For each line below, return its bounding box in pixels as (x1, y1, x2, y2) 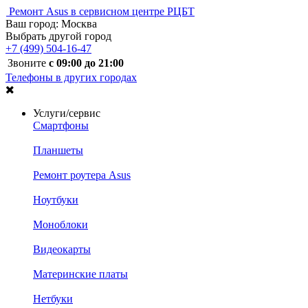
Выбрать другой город (5, 30, 111, 42)
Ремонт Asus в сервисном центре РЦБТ (9, 5, 195, 17)
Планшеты (33, 144, 83, 156)
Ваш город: (5, 18, 61, 30)
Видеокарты (33, 243, 91, 255)
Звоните (8, 57, 49, 69)
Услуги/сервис (33, 107, 100, 119)
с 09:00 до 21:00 (49, 57, 124, 69)
